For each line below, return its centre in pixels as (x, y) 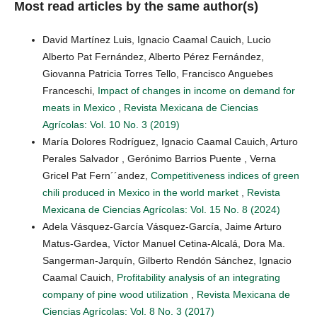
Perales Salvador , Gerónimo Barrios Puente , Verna (159, 159)
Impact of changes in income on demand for (196, 91)
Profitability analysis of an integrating (198, 278)
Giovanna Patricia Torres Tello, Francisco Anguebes (158, 74)
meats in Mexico (80, 108)
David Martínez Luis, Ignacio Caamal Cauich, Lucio (157, 40)
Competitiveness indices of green (225, 176)
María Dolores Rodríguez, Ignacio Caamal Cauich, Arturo (170, 142)
